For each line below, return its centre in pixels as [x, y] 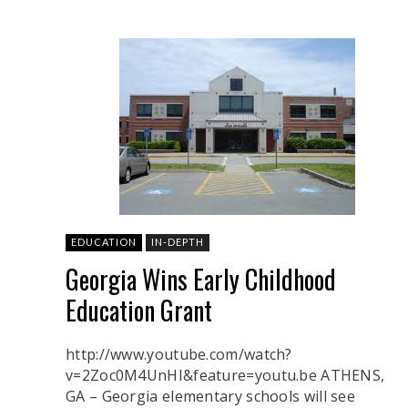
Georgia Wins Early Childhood [201, 279]
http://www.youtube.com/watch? [179, 354]
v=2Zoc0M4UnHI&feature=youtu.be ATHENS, [225, 375]
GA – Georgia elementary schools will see [210, 396]
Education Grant [139, 310]
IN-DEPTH [178, 241]
